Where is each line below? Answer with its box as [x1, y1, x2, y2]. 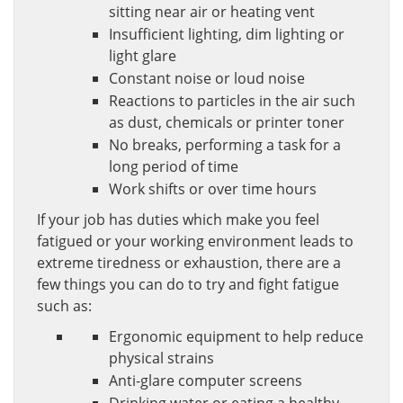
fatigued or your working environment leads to [37, 231, 354, 251]
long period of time [109, 157, 238, 176]
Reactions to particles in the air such [109, 91, 355, 111]
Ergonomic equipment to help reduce [109, 327, 363, 346]
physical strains [109, 348, 214, 368]
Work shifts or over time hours [109, 179, 317, 199]
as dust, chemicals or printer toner [109, 112, 345, 132]
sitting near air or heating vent [109, 2, 315, 22]
